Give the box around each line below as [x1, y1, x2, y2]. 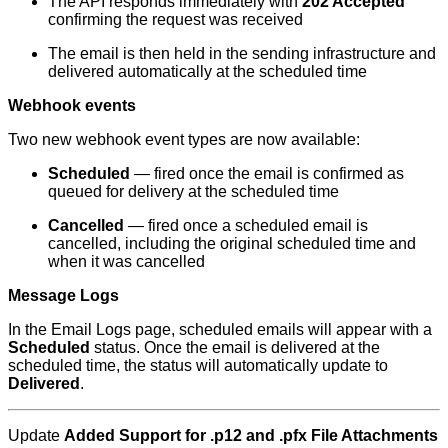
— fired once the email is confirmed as [130, 164, 404, 182]
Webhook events [8, 96, 136, 114]
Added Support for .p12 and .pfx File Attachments [64, 426, 438, 444]
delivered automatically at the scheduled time [48, 62, 367, 80]
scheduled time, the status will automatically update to [8, 356, 388, 374]
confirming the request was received [48, 10, 303, 28]
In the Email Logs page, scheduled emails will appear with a [8, 320, 432, 338]
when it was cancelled [48, 252, 205, 270]
